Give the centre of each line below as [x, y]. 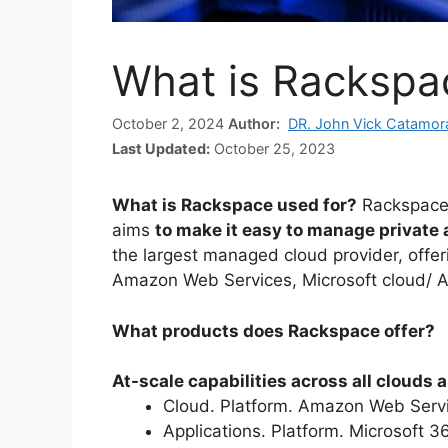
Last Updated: [161, 149]
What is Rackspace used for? [234, 205]
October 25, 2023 [272, 149]
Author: [256, 124]
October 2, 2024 [170, 124]
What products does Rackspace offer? [273, 330]
